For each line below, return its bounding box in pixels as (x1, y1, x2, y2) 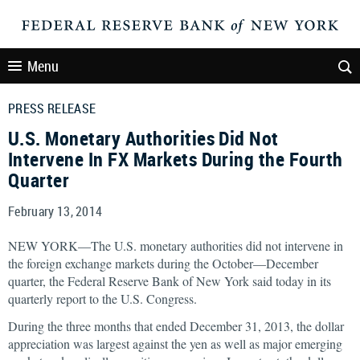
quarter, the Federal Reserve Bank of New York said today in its (8, 272, 331, 289)
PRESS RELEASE (8, 100, 96, 117)
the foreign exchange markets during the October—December (8, 255, 318, 272)
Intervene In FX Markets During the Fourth (8, 146, 343, 172)
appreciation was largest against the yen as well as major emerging (8, 335, 342, 352)
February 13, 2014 (8, 202, 103, 220)
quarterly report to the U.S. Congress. (8, 290, 197, 307)
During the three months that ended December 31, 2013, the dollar (8, 317, 344, 334)
